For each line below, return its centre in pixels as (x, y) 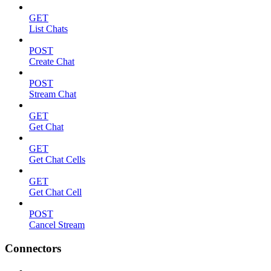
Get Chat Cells (57, 159)
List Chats (48, 29)
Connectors (33, 248)
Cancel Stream (57, 225)
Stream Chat (53, 94)
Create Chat (52, 61)
